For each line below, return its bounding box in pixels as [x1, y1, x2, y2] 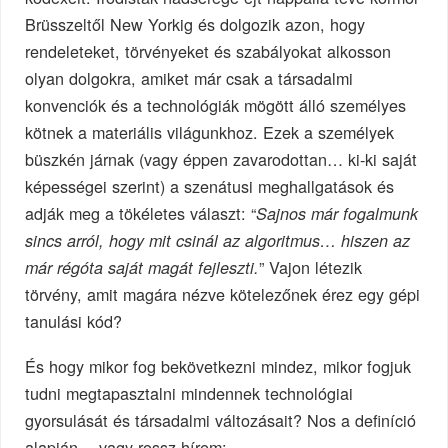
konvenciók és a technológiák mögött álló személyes [25, 92, 407, 117]
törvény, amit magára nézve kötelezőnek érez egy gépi [25, 281, 421, 306]
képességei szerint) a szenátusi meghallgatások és [25, 173, 395, 198]
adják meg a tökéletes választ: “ [25, 200, 257, 225]
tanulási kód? [25, 308, 123, 333]
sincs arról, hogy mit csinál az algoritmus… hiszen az [25, 228, 411, 252]
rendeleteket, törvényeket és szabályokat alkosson [25, 38, 392, 63]
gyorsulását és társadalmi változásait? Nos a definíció [25, 407, 417, 432]
